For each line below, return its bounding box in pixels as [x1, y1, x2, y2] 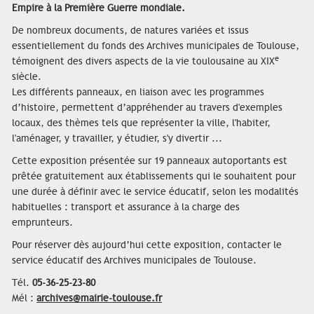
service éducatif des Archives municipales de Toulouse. [12, 254, 257, 267]
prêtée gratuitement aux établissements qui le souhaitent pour [12, 170, 296, 183]
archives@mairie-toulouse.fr [36, 292, 162, 305]
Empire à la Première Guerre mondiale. [12, 2, 188, 15]
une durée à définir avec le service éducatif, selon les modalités [12, 186, 299, 198]
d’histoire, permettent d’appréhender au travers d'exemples [12, 102, 282, 114]
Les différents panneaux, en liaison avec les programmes [12, 86, 264, 99]
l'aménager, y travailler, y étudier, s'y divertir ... [12, 132, 222, 145]
